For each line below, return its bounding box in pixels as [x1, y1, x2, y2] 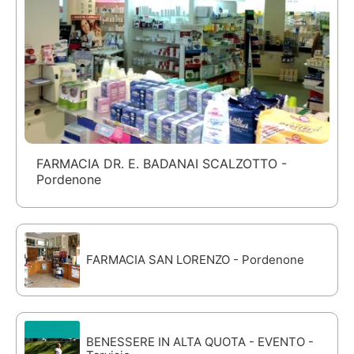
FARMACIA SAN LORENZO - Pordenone [86, 252, 304, 268]
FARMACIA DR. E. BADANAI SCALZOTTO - [36, 156, 287, 172]
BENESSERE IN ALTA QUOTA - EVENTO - [86, 334, 314, 350]
